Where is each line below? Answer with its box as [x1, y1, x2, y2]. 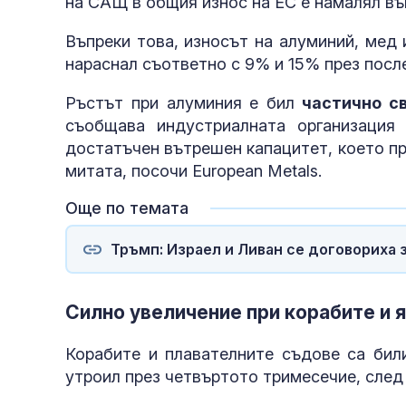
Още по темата [65, 198, 188, 218]
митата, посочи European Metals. [65, 161, 322, 181]
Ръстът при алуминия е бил [65, 93, 295, 113]
